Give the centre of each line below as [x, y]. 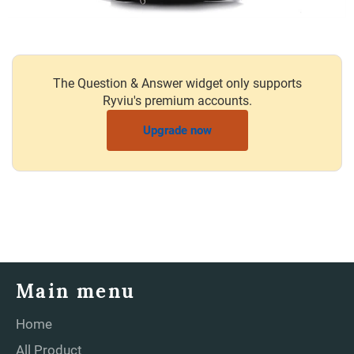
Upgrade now [177, 130]
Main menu [76, 291]
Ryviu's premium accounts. [177, 100]
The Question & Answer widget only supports [177, 83]
